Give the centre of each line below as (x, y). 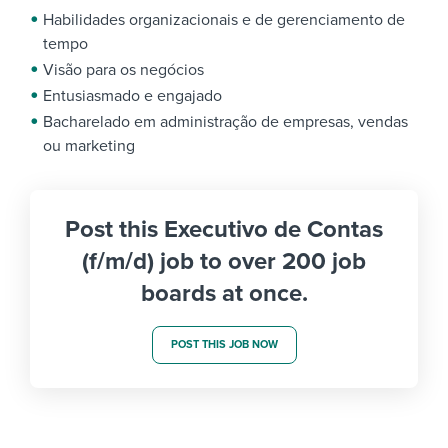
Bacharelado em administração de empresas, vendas (225, 122)
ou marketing (89, 146)
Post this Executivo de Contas (224, 230)
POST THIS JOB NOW (224, 345)
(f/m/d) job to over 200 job (224, 262)
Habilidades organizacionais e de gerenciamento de (224, 20)
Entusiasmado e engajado (132, 96)
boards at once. (224, 294)
